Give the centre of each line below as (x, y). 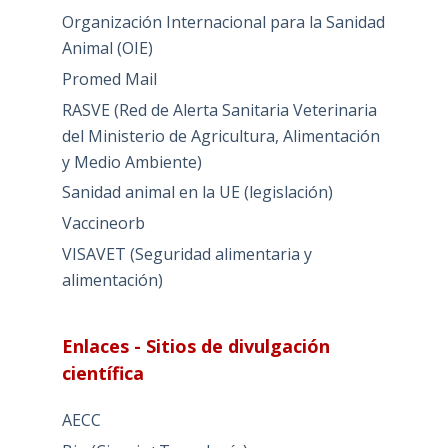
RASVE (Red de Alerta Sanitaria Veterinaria (219, 109)
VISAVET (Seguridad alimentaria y (186, 254)
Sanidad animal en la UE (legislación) (197, 192)
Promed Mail (109, 78)
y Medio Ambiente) (131, 161)
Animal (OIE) (107, 48)
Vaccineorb (103, 223)
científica (102, 373)
